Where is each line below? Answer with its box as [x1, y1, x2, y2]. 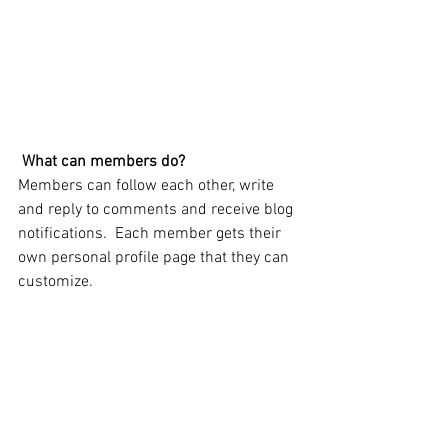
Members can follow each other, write [18, 176, 278, 197]
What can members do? [22, 152, 189, 173]
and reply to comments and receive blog [18, 200, 297, 221]
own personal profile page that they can [18, 248, 293, 269]
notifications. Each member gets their [18, 224, 285, 245]
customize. [18, 272, 97, 293]
